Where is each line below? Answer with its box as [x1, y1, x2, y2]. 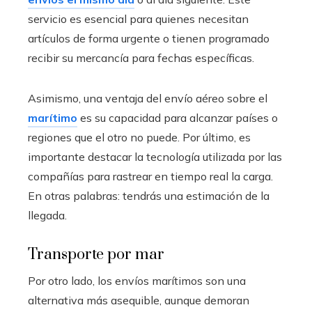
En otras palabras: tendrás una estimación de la [28, 188, 270, 203]
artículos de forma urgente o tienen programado [28, 31, 270, 45]
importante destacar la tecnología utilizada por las [28, 149, 282, 164]
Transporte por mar [28, 244, 164, 264]
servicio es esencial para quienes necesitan [28, 11, 249, 26]
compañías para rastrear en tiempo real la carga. [28, 169, 273, 183]
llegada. [28, 208, 67, 222]
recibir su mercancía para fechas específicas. [28, 50, 254, 65]
